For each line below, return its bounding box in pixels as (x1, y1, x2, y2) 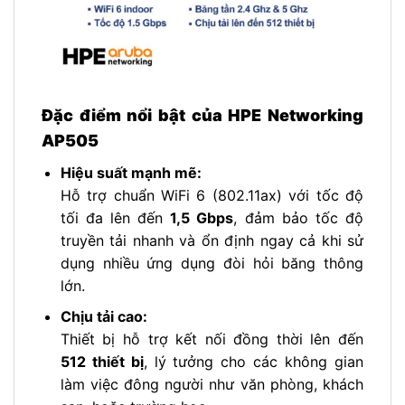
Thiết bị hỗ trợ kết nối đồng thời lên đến (60, 330, 363, 349)
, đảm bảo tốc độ (233, 208, 364, 227)
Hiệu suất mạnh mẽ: (60, 163, 202, 182)
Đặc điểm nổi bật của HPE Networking (42, 105, 363, 125)
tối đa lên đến (60, 208, 171, 227)
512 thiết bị (60, 353, 144, 372)
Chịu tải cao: (60, 307, 147, 326)
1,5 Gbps (170, 208, 234, 227)
